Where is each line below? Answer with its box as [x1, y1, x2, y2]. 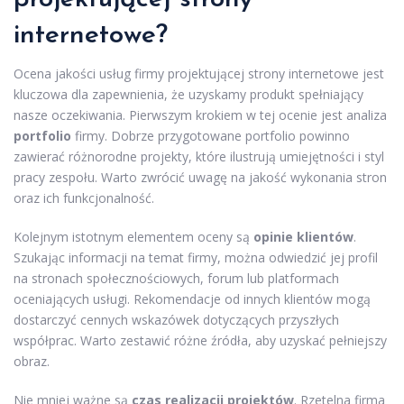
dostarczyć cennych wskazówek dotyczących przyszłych [14, 310, 339, 328]
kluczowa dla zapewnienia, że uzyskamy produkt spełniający [14, 85, 363, 103]
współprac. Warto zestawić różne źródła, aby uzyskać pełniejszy [14, 331, 387, 349]
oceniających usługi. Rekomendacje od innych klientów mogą [14, 289, 371, 308]
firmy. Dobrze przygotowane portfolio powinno [71, 126, 350, 144]
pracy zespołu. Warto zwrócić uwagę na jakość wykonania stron [14, 168, 387, 186]
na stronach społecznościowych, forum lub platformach [14, 269, 339, 287]
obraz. [14, 352, 50, 370]
